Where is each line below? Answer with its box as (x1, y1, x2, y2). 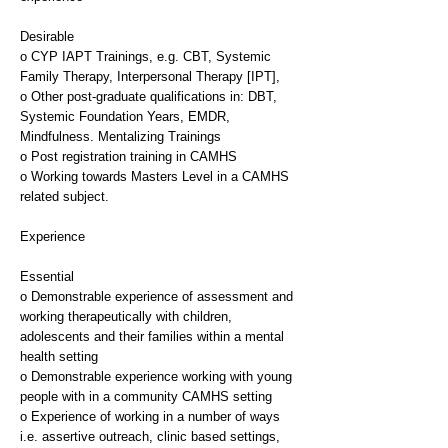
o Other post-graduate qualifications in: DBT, (20, 89, 277, 104)
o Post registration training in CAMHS (20, 149, 237, 164)
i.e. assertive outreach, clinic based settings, (20, 429, 280, 444)
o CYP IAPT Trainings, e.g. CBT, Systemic (20, 49, 271, 64)
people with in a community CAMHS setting (20, 389, 272, 404)
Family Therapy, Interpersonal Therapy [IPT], (20, 69, 280, 84)
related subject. (20, 189, 109, 204)
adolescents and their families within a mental (20, 329, 284, 344)
